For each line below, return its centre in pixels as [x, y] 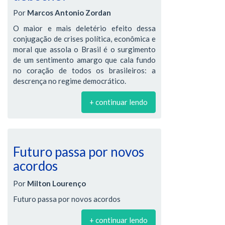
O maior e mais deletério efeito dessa [84, 28]
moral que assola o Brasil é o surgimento [84, 49]
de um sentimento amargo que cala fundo [84, 60]
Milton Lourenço [57, 183]
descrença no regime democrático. [70, 81]
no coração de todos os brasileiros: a [84, 70]
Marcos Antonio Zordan [69, 13]
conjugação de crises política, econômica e [84, 39]
